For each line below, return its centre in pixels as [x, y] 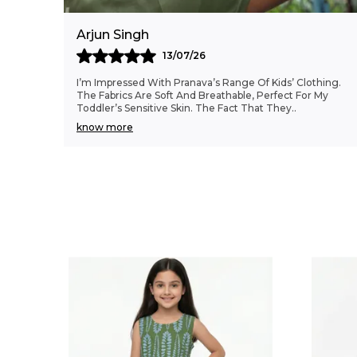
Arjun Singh [113, 35]
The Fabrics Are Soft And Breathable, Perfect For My [202, 95]
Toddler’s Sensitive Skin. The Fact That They [184, 108]
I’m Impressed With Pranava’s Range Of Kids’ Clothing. [209, 82]
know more [105, 127]
